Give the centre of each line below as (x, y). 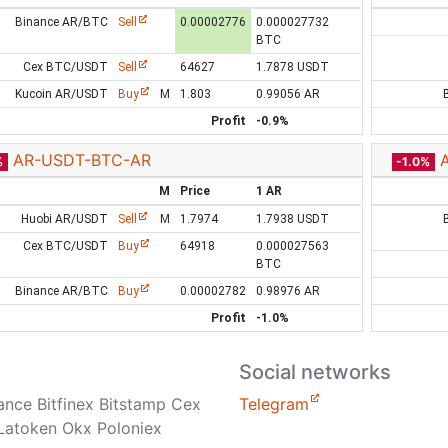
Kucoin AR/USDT (62, 94)
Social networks (315, 372)
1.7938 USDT (292, 219)
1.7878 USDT (292, 67)
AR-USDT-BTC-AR (81, 160)
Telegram (274, 404)
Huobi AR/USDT (65, 219)
